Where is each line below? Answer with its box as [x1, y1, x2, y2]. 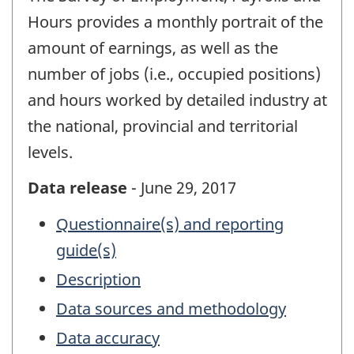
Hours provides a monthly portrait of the [28, 11, 323, 33]
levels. [28, 141, 73, 164]
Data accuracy [56, 327, 160, 349]
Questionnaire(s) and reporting [56, 213, 284, 235]
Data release [28, 176, 127, 198]
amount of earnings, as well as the [28, 37, 278, 59]
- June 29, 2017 [127, 176, 236, 198]
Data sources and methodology [56, 298, 286, 320]
